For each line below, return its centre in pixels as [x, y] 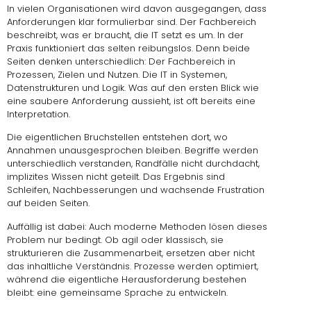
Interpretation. [39, 114]
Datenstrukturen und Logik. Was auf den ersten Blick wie [133, 87]
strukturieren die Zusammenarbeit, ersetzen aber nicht [131, 253]
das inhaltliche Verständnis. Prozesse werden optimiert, [133, 266]
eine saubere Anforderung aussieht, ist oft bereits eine [131, 101]
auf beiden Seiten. [48, 203]
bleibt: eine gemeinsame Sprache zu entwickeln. [117, 292]
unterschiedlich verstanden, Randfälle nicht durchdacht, [133, 164]
